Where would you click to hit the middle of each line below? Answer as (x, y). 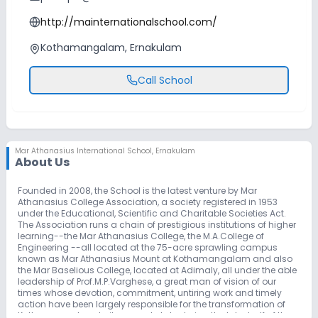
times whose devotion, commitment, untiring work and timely (150, 292)
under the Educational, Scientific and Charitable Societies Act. (152, 213)
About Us (42, 162)
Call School (165, 80)
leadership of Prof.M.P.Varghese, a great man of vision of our (147, 281)
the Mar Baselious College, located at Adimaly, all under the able (157, 270)
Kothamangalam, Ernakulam (111, 47)
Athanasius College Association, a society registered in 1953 (148, 202)
